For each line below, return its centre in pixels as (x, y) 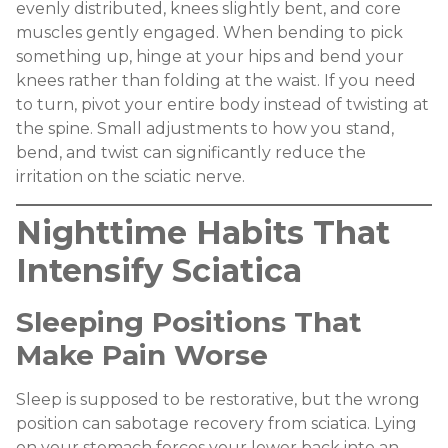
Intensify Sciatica (159, 270)
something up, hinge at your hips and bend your (210, 57)
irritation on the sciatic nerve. (130, 177)
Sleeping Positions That (189, 321)
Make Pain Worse (142, 354)
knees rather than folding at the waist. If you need (216, 81)
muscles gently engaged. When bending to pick (209, 33)
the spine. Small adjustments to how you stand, (205, 129)
